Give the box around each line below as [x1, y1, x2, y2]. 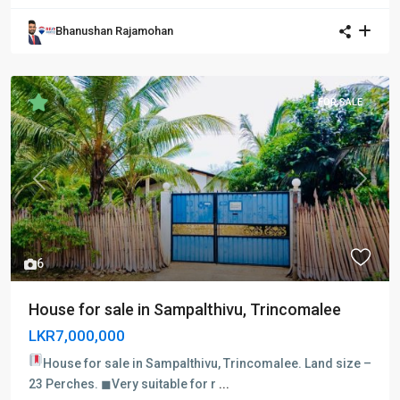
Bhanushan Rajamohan [55, 24, 173, 37]
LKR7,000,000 [29, 327, 125, 345]
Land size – [304, 356, 371, 371]
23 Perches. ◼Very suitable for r [29, 377, 219, 391]
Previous [37, 179, 87, 195]
